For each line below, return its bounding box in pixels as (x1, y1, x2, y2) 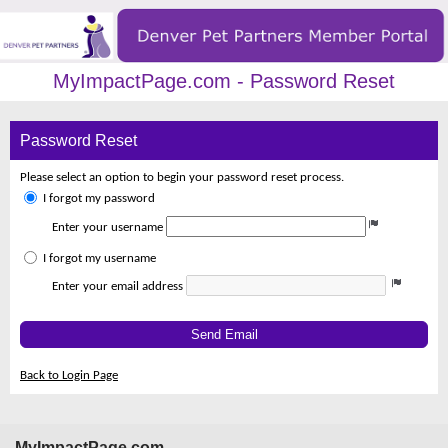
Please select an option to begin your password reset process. (20, 170, 344, 184)
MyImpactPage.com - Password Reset (53, 70, 395, 93)
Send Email (190, 326, 258, 342)
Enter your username (52, 220, 163, 234)
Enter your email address (52, 279, 183, 293)
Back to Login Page (20, 369, 118, 382)
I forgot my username (43, 251, 156, 265)
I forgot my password (43, 192, 155, 206)
